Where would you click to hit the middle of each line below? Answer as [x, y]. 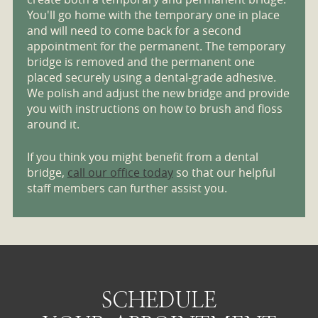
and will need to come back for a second [134, 31]
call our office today [120, 173]
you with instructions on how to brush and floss [154, 109]
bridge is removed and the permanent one [141, 62]
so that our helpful [224, 173]
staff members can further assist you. [127, 188]
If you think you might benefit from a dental [142, 157]
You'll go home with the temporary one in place [153, 15]
